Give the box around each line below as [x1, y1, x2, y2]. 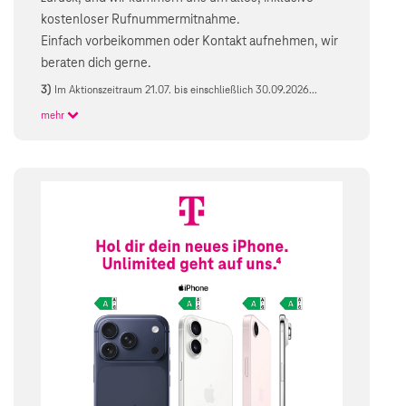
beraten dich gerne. [41, 56, 151, 72]
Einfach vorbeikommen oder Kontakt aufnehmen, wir [41, 34, 338, 50]
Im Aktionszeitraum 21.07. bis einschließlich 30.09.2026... [54, 84, 318, 97]
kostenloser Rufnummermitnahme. [41, 13, 240, 28]
